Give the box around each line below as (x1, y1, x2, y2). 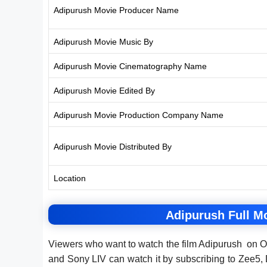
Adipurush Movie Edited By (54, 85, 155, 95)
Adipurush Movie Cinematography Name (54, 61, 207, 71)
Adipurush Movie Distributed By (54, 141, 172, 151)
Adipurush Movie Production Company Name (54, 110, 223, 120)
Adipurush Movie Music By (54, 36, 153, 46)
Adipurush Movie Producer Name (54, 5, 179, 15)
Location (54, 173, 86, 183)
